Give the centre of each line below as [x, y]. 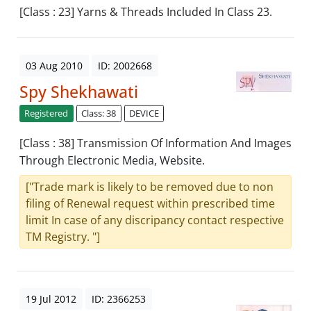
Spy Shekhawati [79, 92]
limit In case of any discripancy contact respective [155, 220]
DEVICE [144, 114]
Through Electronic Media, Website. [112, 161]
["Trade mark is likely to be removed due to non [150, 187]
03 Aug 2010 [54, 66]
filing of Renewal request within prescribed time [150, 204]
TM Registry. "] [63, 237]
